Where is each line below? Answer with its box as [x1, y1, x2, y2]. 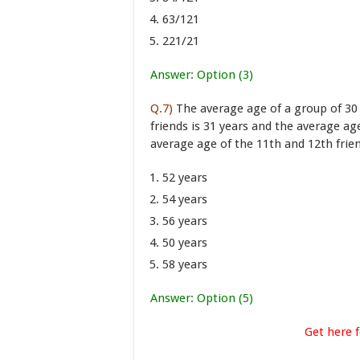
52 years [162, 170, 207, 185]
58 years [162, 257, 207, 272]
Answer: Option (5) [150, 291, 253, 305]
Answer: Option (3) [150, 67, 253, 82]
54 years [162, 192, 207, 207]
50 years [162, 235, 207, 250]
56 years [162, 214, 207, 228]
